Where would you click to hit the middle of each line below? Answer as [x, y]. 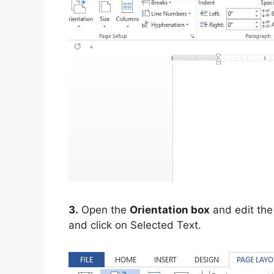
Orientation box [170, 209]
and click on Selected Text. [135, 225]
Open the [104, 209]
